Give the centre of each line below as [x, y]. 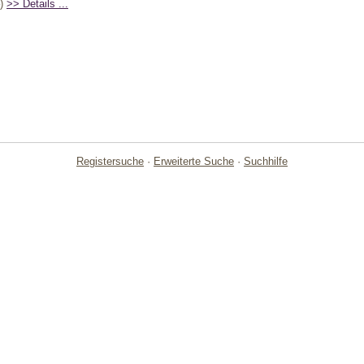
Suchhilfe [266, 162]
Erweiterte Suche [194, 162]
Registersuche [110, 162]
